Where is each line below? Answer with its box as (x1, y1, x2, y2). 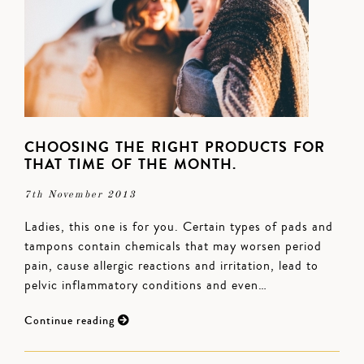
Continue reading (24, 313, 118, 329)
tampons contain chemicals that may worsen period (24, 237, 322, 255)
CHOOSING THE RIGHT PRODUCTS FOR (24, 136, 325, 158)
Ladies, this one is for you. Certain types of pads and (24, 218, 333, 236)
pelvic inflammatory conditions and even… (24, 276, 267, 294)
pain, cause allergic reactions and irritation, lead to (24, 257, 318, 275)
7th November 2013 (24, 190, 136, 200)
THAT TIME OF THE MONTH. (24, 154, 236, 175)
